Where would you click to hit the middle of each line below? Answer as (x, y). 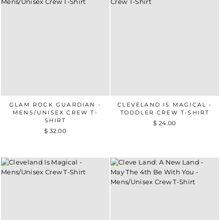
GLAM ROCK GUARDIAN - (55, 104)
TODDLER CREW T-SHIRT (165, 112)
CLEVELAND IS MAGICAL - (165, 104)
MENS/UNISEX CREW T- (55, 112)
